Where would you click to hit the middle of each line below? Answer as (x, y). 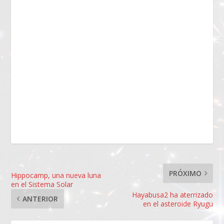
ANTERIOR (40, 199)
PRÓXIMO (185, 173)
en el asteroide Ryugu (178, 204)
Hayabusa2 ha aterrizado (172, 195)
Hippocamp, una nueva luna (56, 175)
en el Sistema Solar (42, 184)
